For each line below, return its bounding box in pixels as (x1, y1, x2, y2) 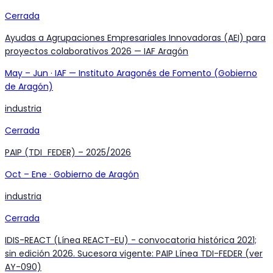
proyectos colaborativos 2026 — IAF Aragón (5, 45, 188, 58)
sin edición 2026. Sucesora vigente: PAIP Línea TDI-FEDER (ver (5, 247, 263, 260)
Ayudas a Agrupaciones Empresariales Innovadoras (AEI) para (5, 32, 266, 44)
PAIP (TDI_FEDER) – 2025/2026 (5, 146, 131, 159)
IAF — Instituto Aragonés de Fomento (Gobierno (55, 67, 257, 80)
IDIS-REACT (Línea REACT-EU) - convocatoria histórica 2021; (5, 234, 257, 247)
